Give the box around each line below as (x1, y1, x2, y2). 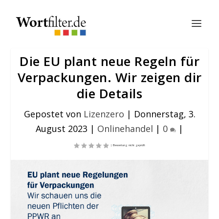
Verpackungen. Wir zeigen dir (17, 68, 202, 86)
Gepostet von (23, 108, 84, 120)
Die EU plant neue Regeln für (20, 52, 199, 70)
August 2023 (36, 123, 88, 134)
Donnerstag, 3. (133, 108, 196, 120)
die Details (76, 85, 143, 102)
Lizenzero (83, 108, 124, 120)
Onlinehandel (97, 123, 153, 134)
